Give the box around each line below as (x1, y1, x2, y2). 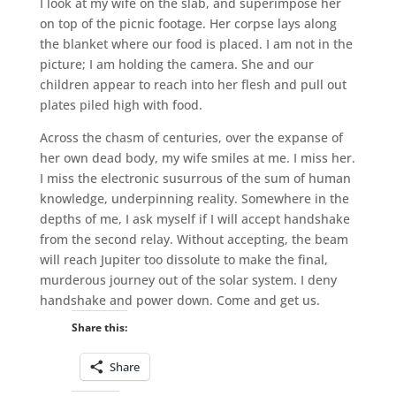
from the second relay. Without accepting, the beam (39, 230, 348, 247)
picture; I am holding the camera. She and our (39, 55, 314, 72)
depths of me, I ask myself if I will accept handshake (39, 209, 350, 227)
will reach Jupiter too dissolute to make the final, (39, 250, 328, 268)
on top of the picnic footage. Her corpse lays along (39, 14, 337, 32)
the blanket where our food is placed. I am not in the (39, 34, 353, 52)
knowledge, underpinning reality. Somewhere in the (39, 189, 349, 207)
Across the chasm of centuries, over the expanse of (39, 128, 343, 146)
